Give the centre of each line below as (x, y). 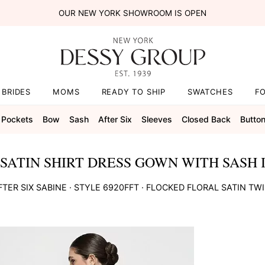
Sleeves (156, 119)
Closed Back (206, 119)
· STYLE (85, 187)
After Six (115, 119)
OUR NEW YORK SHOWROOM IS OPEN (132, 13)
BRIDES (17, 92)
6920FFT (121, 187)
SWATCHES (210, 92)
